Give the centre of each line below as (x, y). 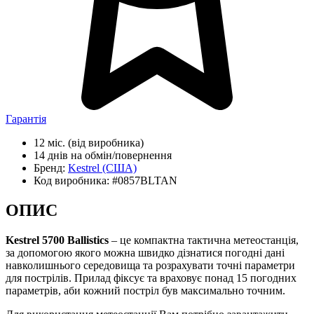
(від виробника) (104, 143)
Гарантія (26, 119)
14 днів (51, 156)
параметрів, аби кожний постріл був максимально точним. (145, 291)
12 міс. (49, 143)
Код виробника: (73, 181)
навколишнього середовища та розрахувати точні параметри (150, 266)
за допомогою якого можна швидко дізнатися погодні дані (145, 253)
